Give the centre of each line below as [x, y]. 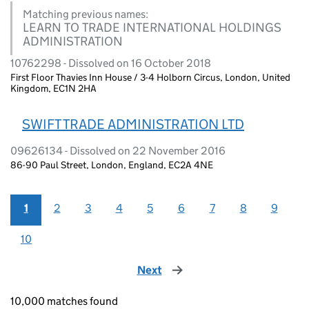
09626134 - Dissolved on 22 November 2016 [118, 150]
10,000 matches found [64, 301]
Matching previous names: [86, 14]
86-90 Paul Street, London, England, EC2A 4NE [112, 165]
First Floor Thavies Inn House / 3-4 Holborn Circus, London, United [150, 77]
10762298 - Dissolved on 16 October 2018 [111, 63]
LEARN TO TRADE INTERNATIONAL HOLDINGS [152, 27]
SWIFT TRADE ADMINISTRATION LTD [133, 124]
